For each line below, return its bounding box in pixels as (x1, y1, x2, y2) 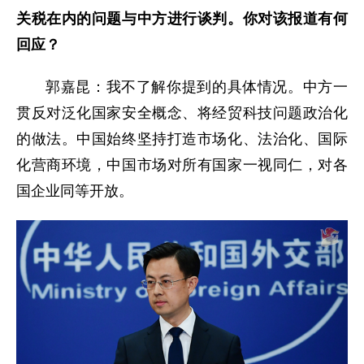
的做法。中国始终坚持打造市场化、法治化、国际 (16, 130, 348, 147)
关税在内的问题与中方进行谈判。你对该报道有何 (16, 10, 348, 27)
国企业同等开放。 (16, 182, 133, 199)
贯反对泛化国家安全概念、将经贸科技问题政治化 (16, 104, 348, 121)
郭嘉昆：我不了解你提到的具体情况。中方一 (45, 78, 348, 95)
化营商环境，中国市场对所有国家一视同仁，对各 (16, 156, 348, 173)
